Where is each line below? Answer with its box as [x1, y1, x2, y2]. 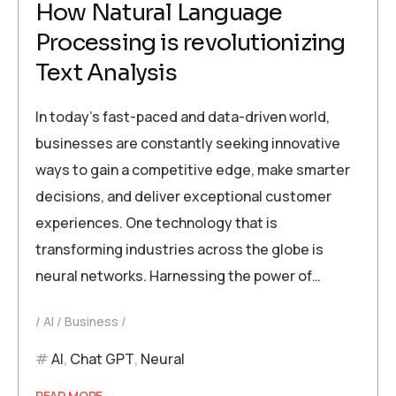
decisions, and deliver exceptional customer [35, 187, 331, 207]
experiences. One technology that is [35, 213, 278, 233]
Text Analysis [35, 58, 177, 88]
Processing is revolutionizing [35, 28, 346, 58]
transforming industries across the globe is [35, 240, 324, 260]
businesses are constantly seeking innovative [35, 133, 340, 154]
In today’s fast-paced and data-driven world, [35, 107, 330, 127]
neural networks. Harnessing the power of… [35, 266, 321, 286]
